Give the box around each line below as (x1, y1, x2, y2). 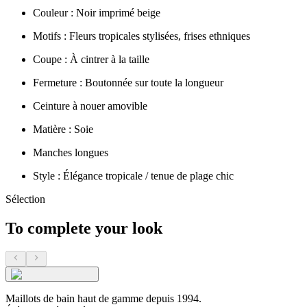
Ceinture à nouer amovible (33, 99, 147, 112)
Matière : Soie (33, 123, 93, 135)
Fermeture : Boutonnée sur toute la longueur (33, 76, 223, 88)
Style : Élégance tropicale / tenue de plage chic (33, 169, 234, 182)
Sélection (5, 193, 45, 205)
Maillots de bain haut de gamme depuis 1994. (5, 293, 201, 305)
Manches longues (33, 146, 108, 158)
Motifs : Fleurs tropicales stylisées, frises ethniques (33, 29, 250, 42)
